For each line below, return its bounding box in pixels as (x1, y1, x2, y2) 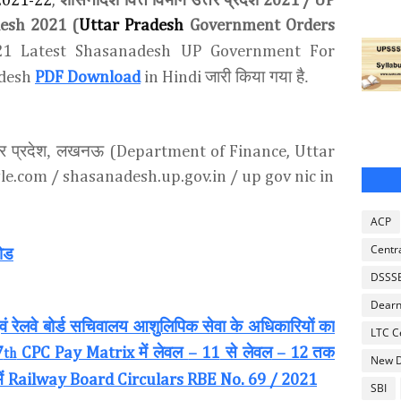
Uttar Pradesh (79, 17, 184, 34)
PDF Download (35, 69, 141, 86)
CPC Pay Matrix (16, 345, 140, 362)
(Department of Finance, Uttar (109, 143, 335, 160)
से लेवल (219, 343, 272, 362)
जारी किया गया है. (205, 67, 309, 86)
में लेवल (139, 343, 189, 362)
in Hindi (141, 69, 205, 86)
